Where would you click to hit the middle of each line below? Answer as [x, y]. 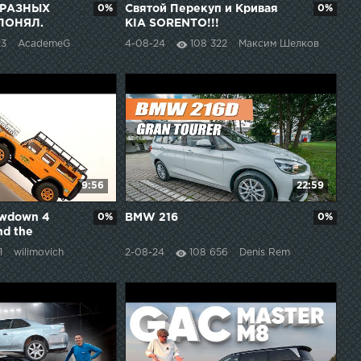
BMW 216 [151, 218]
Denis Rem [264, 253]
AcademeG [44, 44]
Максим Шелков [278, 44]
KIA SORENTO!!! [172, 24]
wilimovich [39, 253]
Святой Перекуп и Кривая [201, 9]
